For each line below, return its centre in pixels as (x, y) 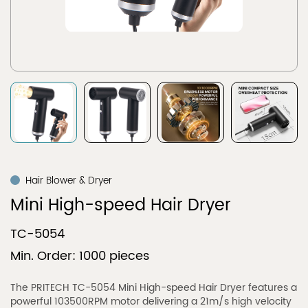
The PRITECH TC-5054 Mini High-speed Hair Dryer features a (154, 288)
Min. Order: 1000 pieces (80, 256)
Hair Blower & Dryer (69, 181)
